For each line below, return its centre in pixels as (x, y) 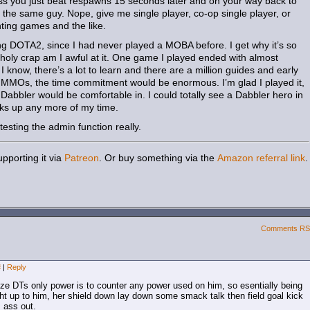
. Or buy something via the (158, 158)
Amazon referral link (261, 158)
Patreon (82, 158)
